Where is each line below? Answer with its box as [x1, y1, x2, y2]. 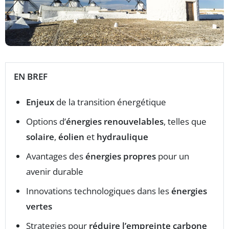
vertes [26, 200, 52, 212]
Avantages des [26, 150, 85, 162]
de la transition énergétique [54, 96, 166, 108]
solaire [26, 130, 54, 143]
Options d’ [26, 115, 66, 127]
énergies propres [85, 150, 156, 162]
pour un [156, 150, 189, 162]
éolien [58, 130, 84, 143]
